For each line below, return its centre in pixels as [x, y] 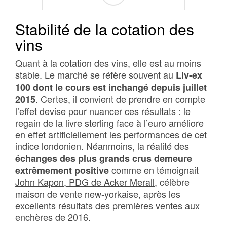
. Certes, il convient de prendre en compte [120, 99]
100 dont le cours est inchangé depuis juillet [111, 87]
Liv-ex [189, 75]
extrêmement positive [62, 170]
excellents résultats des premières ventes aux [107, 205]
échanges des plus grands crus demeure [104, 158]
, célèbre [172, 182]
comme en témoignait [154, 170]
